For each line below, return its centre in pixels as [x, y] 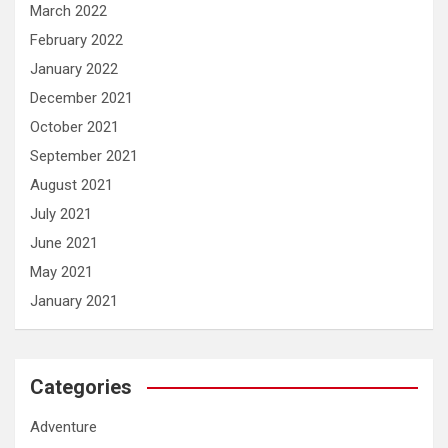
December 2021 [81, 97]
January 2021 [74, 300]
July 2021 [61, 213]
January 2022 [74, 68]
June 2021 [64, 242]
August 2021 [71, 184]
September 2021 [84, 155]
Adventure [63, 426]
